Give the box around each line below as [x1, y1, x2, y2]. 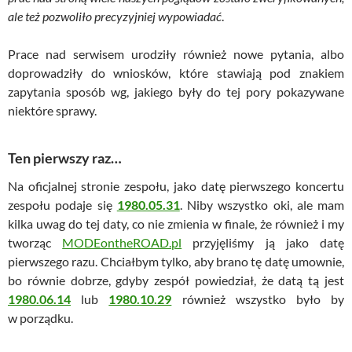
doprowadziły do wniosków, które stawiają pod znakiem [8, 64, 344, 80]
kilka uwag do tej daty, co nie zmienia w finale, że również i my [8, 215, 344, 231]
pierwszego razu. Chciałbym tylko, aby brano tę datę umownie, [8, 253, 344, 269]
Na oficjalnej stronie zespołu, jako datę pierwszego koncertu [8, 178, 344, 193]
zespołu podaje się [8, 196, 117, 212]
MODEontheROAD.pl [62, 234, 182, 250]
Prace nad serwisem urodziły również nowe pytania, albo [8, 46, 344, 61]
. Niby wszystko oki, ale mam [179, 196, 344, 212]
